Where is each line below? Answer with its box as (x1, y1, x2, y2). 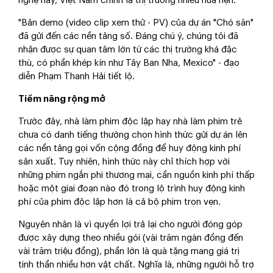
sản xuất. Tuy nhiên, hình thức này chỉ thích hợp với (18, 157, 230, 167)
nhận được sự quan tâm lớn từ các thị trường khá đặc (18, 45, 237, 55)
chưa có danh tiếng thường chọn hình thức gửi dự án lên (18, 130, 247, 140)
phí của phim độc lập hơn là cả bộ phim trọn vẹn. (18, 197, 221, 207)
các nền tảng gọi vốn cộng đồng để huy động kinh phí (18, 144, 241, 154)
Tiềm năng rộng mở (18, 94, 105, 104)
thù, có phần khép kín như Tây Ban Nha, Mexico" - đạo (18, 58, 239, 68)
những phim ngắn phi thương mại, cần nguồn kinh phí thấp (18, 171, 255, 180)
